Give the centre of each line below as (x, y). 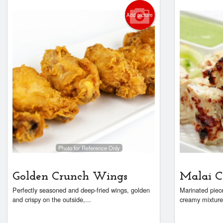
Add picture (140, 15)
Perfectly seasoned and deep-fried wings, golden (81, 190)
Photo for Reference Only (89, 148)
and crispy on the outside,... (52, 200)
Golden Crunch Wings (70, 177)
